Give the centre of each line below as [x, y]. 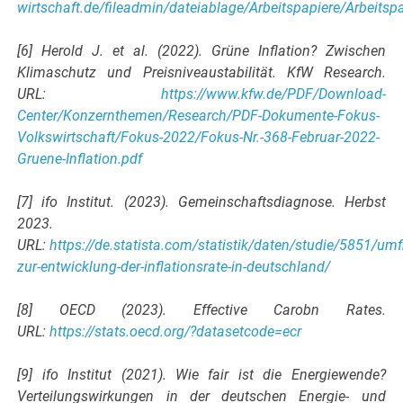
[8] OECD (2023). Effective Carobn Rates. [201, 310]
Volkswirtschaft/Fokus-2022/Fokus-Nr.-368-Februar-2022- [199, 138]
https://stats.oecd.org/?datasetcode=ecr [176, 332]
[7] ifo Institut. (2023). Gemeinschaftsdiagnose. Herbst [201, 202]
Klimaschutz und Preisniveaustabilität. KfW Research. [201, 73]
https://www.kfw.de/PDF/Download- [273, 94]
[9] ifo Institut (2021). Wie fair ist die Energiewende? [201, 375]
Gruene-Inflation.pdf [80, 159]
